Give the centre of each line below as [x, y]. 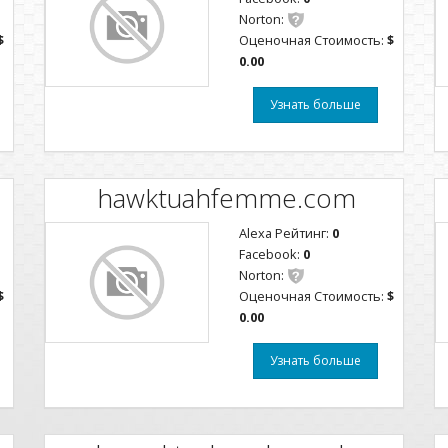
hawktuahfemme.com [226, 197]
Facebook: [271, 254]
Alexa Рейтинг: [285, 233]
